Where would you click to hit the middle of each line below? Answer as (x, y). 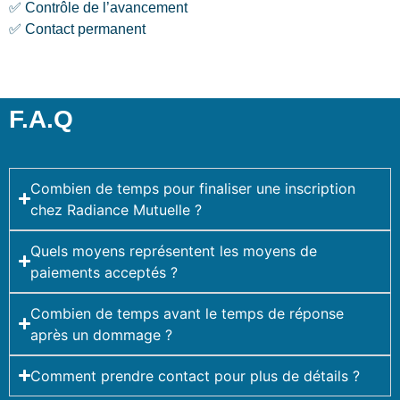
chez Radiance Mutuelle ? (117, 209)
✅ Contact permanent (77, 29)
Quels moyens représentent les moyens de (174, 250)
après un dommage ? (102, 334)
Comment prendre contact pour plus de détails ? (196, 375)
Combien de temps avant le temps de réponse (187, 313)
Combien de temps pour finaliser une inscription (193, 188)
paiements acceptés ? (104, 272)
